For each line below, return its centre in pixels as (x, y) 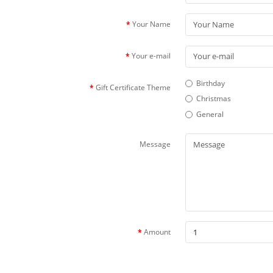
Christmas (214, 99)
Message (155, 144)
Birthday (211, 83)
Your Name (151, 24)
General (210, 114)
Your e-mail (151, 56)
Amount (157, 232)
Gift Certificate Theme (133, 88)
